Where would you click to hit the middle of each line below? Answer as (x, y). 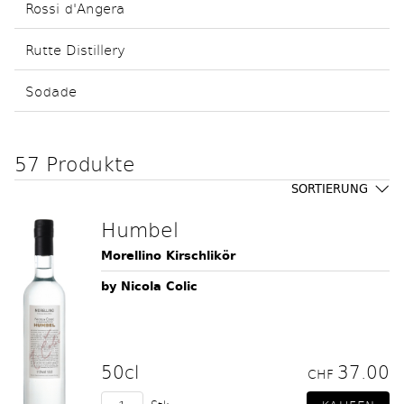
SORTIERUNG (330, 189)
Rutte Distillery (75, 49)
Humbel (140, 229)
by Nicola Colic (149, 286)
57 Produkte (75, 163)
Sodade (51, 91)
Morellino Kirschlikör (168, 256)
